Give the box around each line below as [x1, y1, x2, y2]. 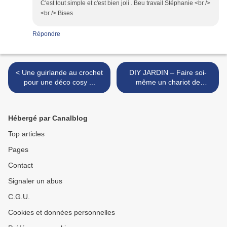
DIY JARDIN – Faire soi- [129, 68, 207, 77]
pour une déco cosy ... [23, 78, 95, 87]
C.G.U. [8, 193, 30, 201]
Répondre [32, 30, 60, 38]
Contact [8, 161, 33, 170]
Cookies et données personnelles [8, 208, 115, 217]
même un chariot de [135, 78, 200, 87]
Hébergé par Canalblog [8, 114, 88, 123]
